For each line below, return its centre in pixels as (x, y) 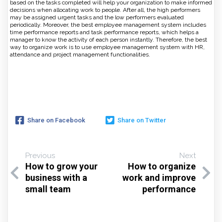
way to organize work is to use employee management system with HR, (107, 47)
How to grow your (61, 166)
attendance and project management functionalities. (80, 55)
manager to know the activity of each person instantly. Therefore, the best (109, 40)
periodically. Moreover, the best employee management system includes (108, 25)
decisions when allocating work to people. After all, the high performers (105, 10)
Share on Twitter (142, 120)
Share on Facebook (56, 120)
